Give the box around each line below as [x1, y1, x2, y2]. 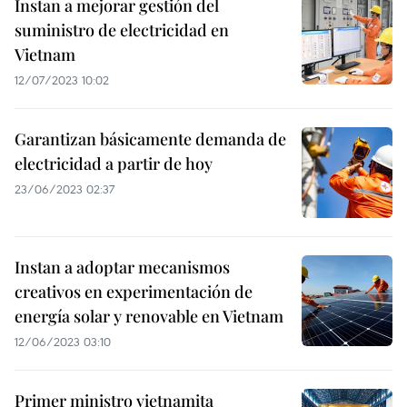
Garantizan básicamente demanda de [15, 128, 286, 150]
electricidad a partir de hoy [15, 153, 213, 174]
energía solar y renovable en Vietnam [15, 305, 283, 327]
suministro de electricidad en [15, 19, 229, 41]
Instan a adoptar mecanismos [15, 256, 230, 278]
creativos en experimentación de [15, 281, 253, 303]
